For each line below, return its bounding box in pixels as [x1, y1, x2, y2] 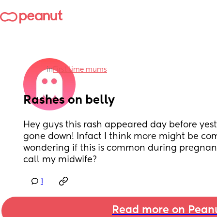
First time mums [53, 66, 107, 73]
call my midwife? [23, 155, 97, 164]
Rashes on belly [23, 94, 115, 106]
